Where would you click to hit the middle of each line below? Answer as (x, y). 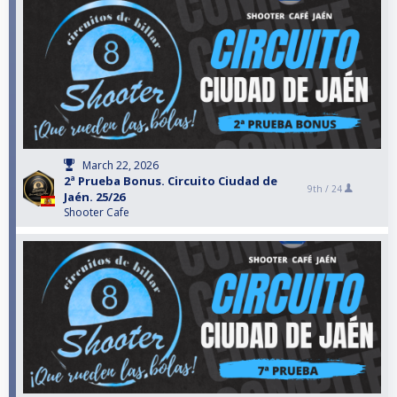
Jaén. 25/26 (94, 197)
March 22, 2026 (121, 166)
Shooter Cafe (97, 213)
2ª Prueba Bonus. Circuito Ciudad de (171, 181)
